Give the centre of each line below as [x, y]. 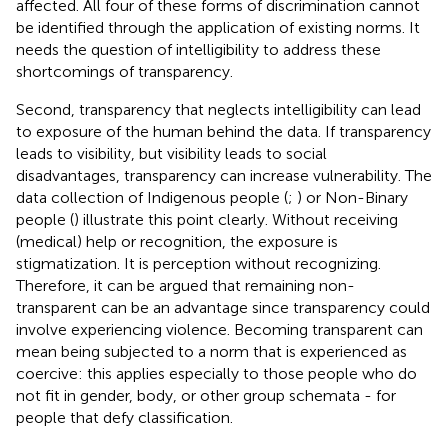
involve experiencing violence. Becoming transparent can [219, 329]
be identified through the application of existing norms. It [218, 27]
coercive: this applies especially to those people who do [216, 373]
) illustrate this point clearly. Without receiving [236, 219]
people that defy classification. [124, 417]
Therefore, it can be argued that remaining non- [185, 285]
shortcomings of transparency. [124, 71]
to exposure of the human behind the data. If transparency [223, 131]
